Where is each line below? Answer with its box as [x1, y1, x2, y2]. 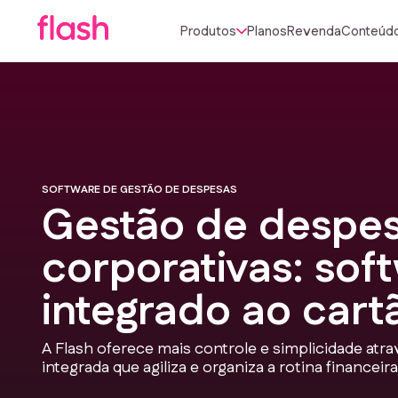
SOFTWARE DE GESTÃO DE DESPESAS [42, 181, 237, 197]
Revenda [287, 21, 341, 41]
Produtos [180, 21, 236, 41]
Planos [247, 21, 287, 41]
